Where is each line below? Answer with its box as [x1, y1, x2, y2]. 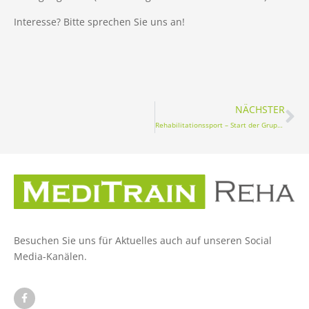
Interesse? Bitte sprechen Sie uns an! [14, 15, 185, 29]
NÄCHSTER [235, 103, 285, 117]
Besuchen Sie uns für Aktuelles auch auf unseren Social [14, 233, 272, 247]
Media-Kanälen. [14, 249, 87, 263]
